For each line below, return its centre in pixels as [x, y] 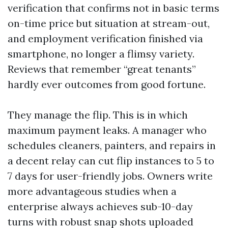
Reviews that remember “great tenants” [102, 69]
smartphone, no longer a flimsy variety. [101, 54]
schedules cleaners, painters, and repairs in [112, 145]
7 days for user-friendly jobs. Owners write [110, 176]
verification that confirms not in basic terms [113, 8]
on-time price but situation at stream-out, [109, 23]
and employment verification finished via [105, 38]
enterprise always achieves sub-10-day [100, 206]
